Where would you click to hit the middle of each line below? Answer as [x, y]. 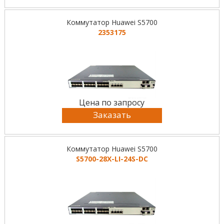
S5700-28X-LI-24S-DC [112, 159]
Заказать [112, 115]
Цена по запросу [112, 103]
